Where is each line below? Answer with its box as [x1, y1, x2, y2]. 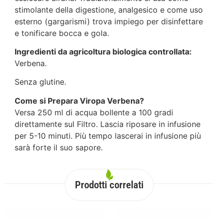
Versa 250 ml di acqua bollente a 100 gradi [15, 107, 173, 117]
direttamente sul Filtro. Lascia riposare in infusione [15, 119, 200, 129]
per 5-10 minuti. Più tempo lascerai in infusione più [15, 130, 201, 141]
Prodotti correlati [74, 179, 144, 191]
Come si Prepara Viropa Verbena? [15, 95, 144, 106]
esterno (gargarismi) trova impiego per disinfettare [15, 16, 203, 26]
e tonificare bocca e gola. [15, 28, 109, 38]
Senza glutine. [15, 77, 66, 87]
